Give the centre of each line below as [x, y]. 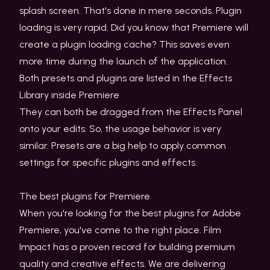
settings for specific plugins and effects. [108, 162]
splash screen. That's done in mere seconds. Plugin [130, 11]
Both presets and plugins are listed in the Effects [126, 78]
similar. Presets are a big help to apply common [123, 146]
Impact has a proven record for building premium [127, 247]
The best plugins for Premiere [86, 196]
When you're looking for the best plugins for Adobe [130, 213]
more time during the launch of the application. [124, 61]
